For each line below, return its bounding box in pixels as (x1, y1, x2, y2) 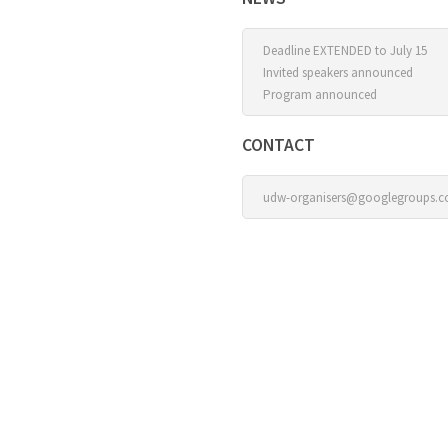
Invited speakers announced (263, 64, 413, 81)
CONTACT (242, 134, 315, 156)
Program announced (263, 86, 377, 103)
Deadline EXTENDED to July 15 (263, 42, 427, 59)
